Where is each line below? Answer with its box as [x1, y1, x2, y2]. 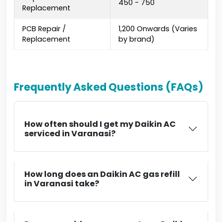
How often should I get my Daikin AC [24, 118, 176, 130]
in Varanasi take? [24, 178, 99, 189]
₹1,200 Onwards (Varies [118, 24, 197, 34]
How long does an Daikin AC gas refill [24, 168, 180, 180]
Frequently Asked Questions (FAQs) [14, 80, 203, 94]
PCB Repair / [22, 24, 66, 34]
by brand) [118, 34, 155, 44]
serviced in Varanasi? [24, 128, 115, 139]
